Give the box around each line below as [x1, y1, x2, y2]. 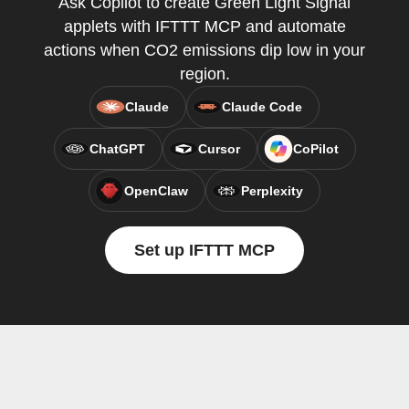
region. [179, 65, 230, 83]
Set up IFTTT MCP [134, 241, 275, 259]
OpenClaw [124, 184, 188, 198]
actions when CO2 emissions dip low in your [44, 41, 365, 59]
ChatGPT [89, 142, 145, 156]
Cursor [197, 142, 240, 156]
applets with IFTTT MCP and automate [63, 17, 346, 36]
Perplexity [241, 184, 303, 198]
